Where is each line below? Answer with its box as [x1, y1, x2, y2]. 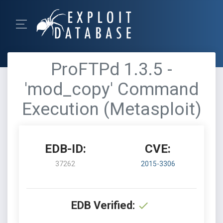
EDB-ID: [44, 142, 86, 156]
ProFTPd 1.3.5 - [51, 59, 172, 80]
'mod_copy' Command [24, 79, 199, 100]
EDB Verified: [71, 199, 135, 212]
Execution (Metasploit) [21, 99, 202, 119]
